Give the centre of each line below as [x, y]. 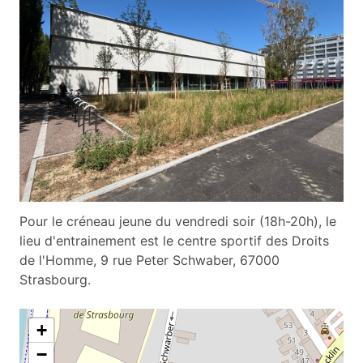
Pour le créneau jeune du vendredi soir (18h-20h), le [178, 221]
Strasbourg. [57, 279]
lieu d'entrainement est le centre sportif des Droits [174, 240]
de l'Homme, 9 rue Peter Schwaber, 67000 [149, 260]
